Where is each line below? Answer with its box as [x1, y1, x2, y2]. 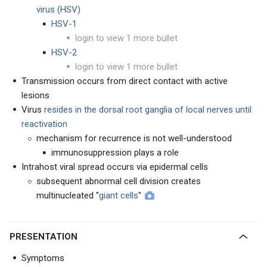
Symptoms [21, 253, 64, 263]
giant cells [99, 190, 138, 201]
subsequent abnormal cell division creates [36, 176, 201, 187]
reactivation [21, 119, 67, 129]
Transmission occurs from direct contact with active [21, 76, 228, 86]
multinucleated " [36, 190, 99, 201]
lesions [21, 90, 49, 101]
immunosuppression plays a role [51, 147, 179, 158]
